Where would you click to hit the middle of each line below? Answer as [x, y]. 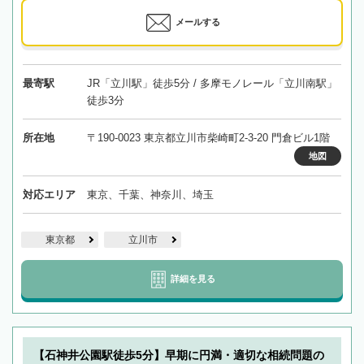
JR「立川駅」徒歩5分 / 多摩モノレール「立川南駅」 [212, 84]
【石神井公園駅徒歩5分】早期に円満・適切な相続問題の [179, 355]
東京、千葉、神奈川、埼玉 [150, 195]
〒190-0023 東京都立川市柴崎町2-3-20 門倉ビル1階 [208, 138]
